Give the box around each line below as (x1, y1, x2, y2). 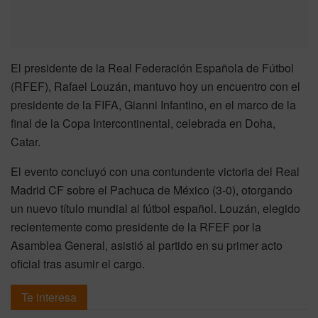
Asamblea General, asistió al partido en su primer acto (11, 236, 283, 253)
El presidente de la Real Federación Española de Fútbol (11, 59, 294, 76)
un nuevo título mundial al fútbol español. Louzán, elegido (11, 199, 300, 216)
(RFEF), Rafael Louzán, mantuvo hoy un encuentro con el (11, 77, 300, 94)
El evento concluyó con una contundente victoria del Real (11, 163, 300, 180)
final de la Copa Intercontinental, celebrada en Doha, (11, 114, 275, 131)
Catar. (11, 133, 40, 150)
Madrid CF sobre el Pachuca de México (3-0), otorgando (11, 181, 292, 198)
